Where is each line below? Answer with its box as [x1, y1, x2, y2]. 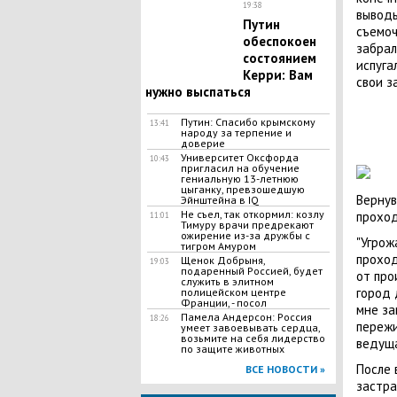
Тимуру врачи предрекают [180, 218, 314, 231]
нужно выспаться [144, 83, 251, 100]
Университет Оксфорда [180, 151, 299, 164]
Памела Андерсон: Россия [180, 310, 312, 323]
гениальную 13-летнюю [180, 172, 299, 185]
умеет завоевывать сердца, [180, 321, 320, 334]
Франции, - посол [180, 296, 267, 309]
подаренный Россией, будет [180, 264, 323, 277]
